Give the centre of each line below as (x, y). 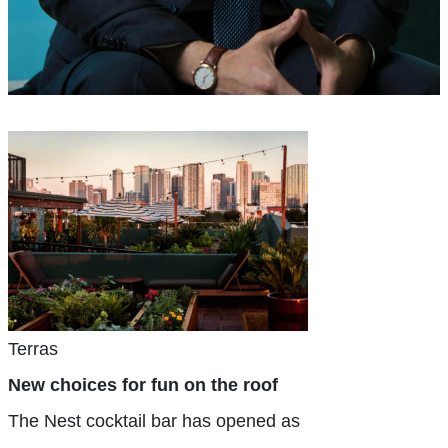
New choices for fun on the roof (143, 385)
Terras (33, 349)
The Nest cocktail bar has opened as (154, 421)
